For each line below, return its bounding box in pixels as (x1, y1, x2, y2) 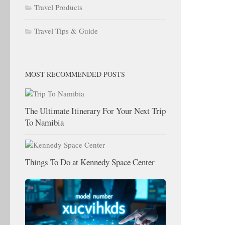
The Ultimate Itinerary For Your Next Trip (25, 105, 166, 117)
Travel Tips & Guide (34, 26, 98, 36)
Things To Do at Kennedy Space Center (25, 156, 155, 168)
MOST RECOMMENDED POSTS (25, 69, 125, 79)
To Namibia (25, 117, 64, 128)
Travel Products (34, 2, 82, 12)
